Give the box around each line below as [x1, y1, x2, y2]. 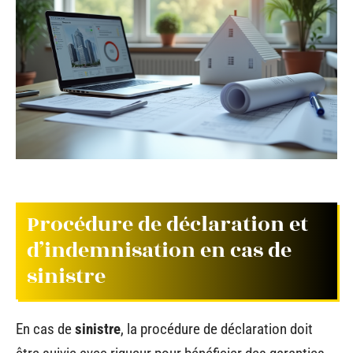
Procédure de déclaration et [27, 208, 308, 240]
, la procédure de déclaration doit [121, 320, 313, 338]
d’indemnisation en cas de [27, 234, 292, 266]
